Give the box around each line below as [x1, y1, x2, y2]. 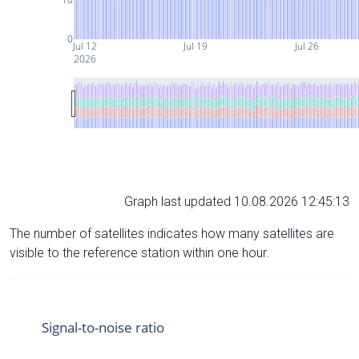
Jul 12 [71, 38, 97, 53]
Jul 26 [292, 38, 319, 53]
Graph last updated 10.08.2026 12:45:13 [124, 193, 349, 209]
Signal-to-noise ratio [42, 317, 164, 337]
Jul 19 [182, 38, 208, 53]
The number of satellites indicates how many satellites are [10, 225, 334, 241]
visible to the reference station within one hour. [10, 244, 269, 260]
